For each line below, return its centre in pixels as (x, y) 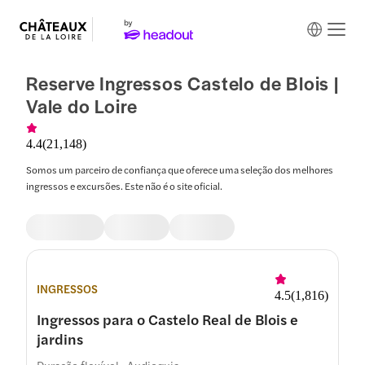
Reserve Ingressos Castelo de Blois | (182, 83)
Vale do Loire (82, 106)
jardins (60, 339)
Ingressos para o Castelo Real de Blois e (167, 319)
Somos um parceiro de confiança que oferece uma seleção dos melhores (180, 169)
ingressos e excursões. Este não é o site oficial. (124, 186)
